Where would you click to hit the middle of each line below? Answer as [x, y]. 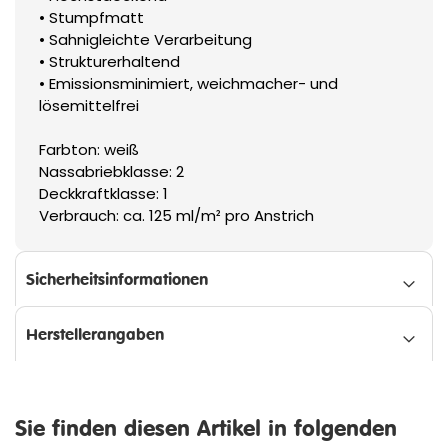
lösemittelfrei [89, 105]
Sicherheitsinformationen [117, 278]
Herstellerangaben [95, 333]
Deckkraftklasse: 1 [103, 193]
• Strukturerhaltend [109, 61]
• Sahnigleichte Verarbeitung [145, 39]
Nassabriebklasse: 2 [111, 171]
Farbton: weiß [89, 149]
